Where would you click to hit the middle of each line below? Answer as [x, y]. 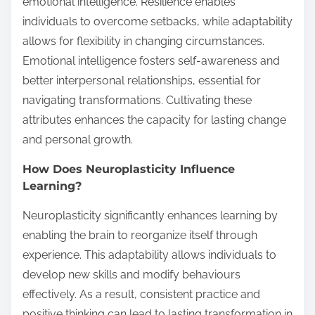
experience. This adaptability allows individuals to [149, 255]
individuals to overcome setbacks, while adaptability [157, 21]
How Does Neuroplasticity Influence [129, 169]
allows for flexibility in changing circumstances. [143, 41]
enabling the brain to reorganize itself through [140, 235]
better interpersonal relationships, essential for [142, 80]
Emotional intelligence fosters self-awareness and [151, 60]
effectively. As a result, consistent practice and [141, 294]
